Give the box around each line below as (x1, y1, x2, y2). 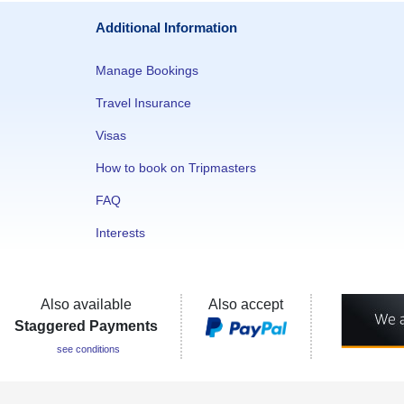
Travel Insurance (96, 96, 191, 110)
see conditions (56, 344, 120, 354)
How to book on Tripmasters (96, 161, 256, 175)
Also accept (208, 297, 284, 312)
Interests (96, 225, 145, 240)
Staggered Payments (14, 318, 158, 334)
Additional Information (96, 20, 237, 35)
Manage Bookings (96, 63, 198, 78)
